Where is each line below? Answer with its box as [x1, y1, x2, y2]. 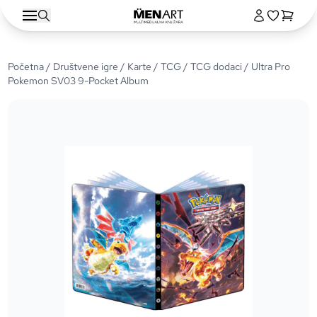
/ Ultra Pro [242, 60, 291, 73]
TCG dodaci [190, 60, 243, 73]
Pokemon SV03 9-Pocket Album [8, 74, 149, 87]
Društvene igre [53, 60, 119, 73]
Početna [8, 60, 45, 73]
